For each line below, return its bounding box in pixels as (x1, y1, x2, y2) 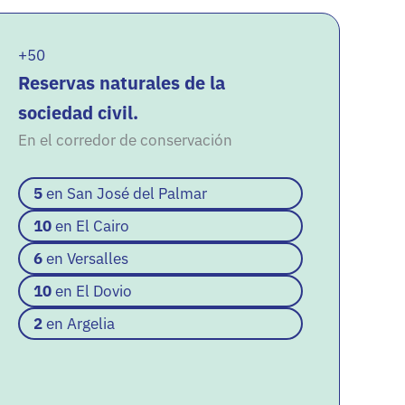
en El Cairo (51, 216, 129, 237)
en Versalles (42, 249, 128, 269)
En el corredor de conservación (17, 130, 232, 150)
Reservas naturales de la (17, 71, 225, 95)
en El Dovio (51, 281, 132, 302)
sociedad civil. (17, 100, 138, 125)
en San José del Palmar (45, 184, 207, 204)
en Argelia (42, 314, 115, 334)
